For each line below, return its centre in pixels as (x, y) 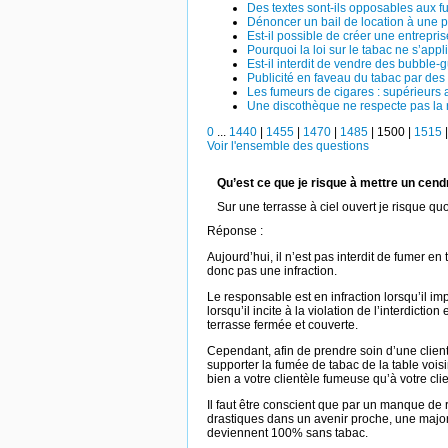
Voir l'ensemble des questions (288, 146)
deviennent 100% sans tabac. (287, 432)
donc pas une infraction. (272, 270)
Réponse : (235, 230)
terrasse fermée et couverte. (282, 324)
